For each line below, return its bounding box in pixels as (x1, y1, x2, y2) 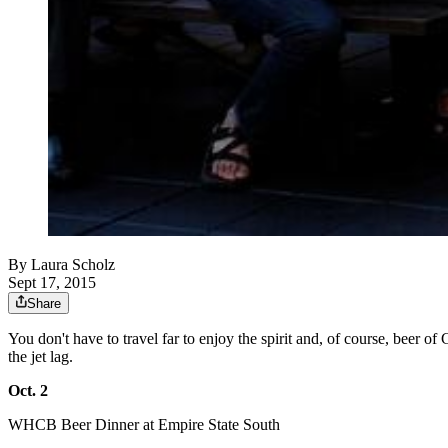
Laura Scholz (31, 256, 115, 274)
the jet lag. (8, 348, 73, 366)
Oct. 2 (8, 382, 48, 400)
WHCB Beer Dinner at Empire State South (8, 416, 280, 434)
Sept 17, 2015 (8, 274, 96, 292)
